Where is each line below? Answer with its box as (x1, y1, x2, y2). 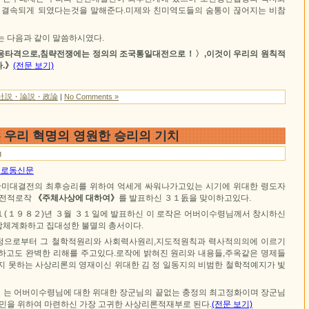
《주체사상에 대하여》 (32, 193, 119, 203)
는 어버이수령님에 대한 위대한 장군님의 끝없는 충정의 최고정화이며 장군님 (3, 288, 286, 298)
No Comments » (64, 92, 119, 101)
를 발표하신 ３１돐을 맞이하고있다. (119, 193, 251, 203)
